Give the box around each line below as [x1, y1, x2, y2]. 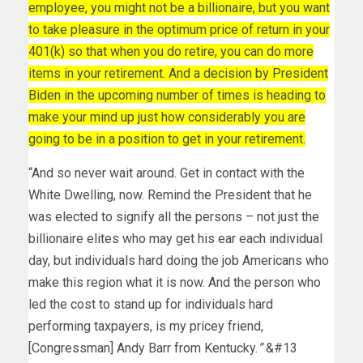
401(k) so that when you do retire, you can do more [28, 44, 314, 60]
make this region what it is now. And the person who [28, 275, 321, 291]
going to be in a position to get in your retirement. [28, 131, 305, 147]
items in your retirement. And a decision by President [28, 66, 328, 82]
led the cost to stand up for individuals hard [28, 297, 273, 313]
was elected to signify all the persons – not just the [28, 209, 319, 225]
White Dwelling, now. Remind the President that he [28, 187, 312, 203]
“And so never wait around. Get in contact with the [28, 165, 305, 181]
